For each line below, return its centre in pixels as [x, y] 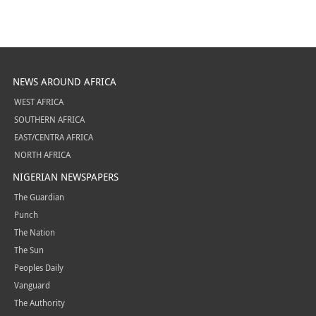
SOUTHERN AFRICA [49, 119]
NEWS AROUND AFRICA [64, 81]
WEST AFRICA [38, 102]
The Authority [39, 303]
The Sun [29, 250]
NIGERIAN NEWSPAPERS [65, 177]
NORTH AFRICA [42, 154]
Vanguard [32, 285]
